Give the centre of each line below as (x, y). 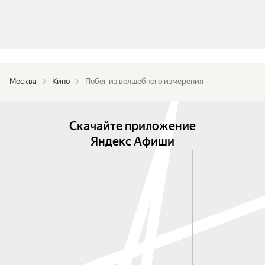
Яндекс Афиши (132, 141)
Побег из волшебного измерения (144, 81)
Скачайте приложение (132, 126)
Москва (23, 81)
